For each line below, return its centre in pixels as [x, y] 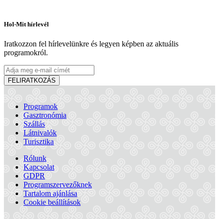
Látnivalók [40, 132]
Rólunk [35, 158]
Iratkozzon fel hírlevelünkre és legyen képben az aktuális [91, 44]
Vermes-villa [24, 199]
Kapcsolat [39, 167]
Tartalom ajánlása [50, 193]
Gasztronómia [45, 115]
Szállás [34, 124]
